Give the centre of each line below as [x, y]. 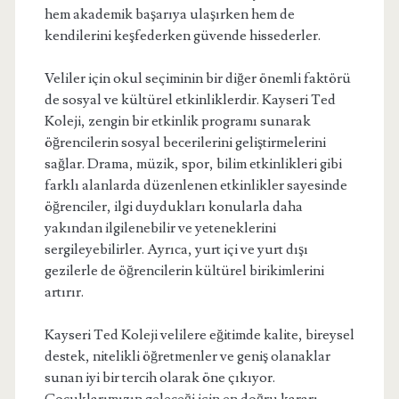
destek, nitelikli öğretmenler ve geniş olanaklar [187, 356]
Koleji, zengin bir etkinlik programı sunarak [177, 121]
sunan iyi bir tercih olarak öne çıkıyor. [159, 378]
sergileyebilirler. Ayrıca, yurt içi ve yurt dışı [176, 249]
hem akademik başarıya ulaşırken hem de [169, 14]
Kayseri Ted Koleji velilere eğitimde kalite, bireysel [199, 335]
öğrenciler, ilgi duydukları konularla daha [173, 207]
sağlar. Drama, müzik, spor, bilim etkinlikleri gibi [193, 164]
